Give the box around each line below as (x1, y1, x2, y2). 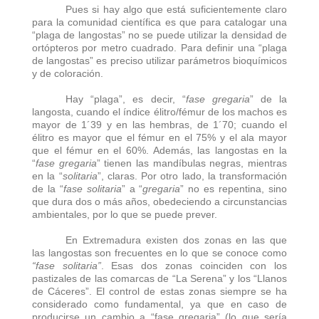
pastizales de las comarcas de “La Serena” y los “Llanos (32, 272, 287, 284)
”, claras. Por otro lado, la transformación (97, 169, 287, 182)
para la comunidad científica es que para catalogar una (32, 16, 287, 28)
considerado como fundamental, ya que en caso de (32, 298, 287, 310)
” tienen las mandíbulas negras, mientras (96, 157, 288, 169)
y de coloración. (32, 67, 103, 79)
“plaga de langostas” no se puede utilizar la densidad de (32, 28, 287, 41)
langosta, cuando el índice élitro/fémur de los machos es (32, 105, 287, 117)
